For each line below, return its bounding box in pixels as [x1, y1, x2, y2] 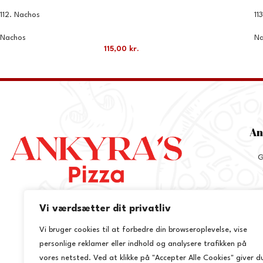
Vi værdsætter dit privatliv [39, 204, 171, 214]
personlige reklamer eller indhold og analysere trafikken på [39, 240, 247, 248]
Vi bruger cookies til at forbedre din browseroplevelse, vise [39, 226, 247, 234]
